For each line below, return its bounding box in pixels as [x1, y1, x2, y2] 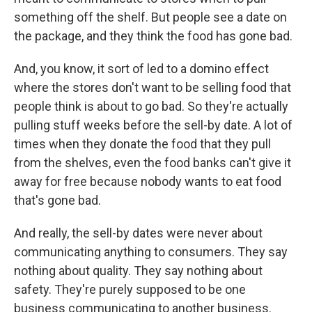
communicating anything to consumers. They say [14, 244, 288, 259]
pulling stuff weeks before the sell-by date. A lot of [14, 118, 292, 132]
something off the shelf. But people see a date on [14, 10, 287, 24]
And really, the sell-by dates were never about [14, 226, 263, 240]
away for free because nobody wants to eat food [14, 174, 281, 189]
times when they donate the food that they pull [14, 136, 271, 151]
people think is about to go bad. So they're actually [14, 99, 288, 114]
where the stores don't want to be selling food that [14, 80, 291, 95]
